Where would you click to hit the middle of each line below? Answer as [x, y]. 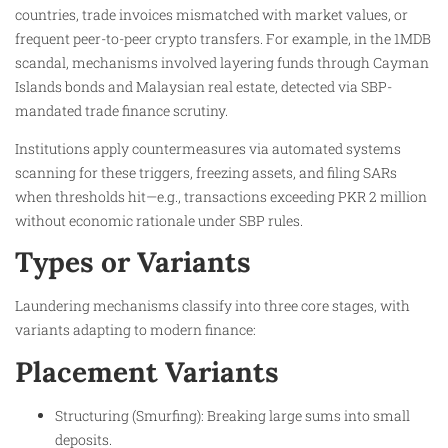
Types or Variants [133, 262]
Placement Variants [147, 371]
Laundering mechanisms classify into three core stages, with [212, 306]
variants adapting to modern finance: [135, 330]
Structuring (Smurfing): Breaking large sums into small [232, 415]
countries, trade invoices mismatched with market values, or [211, 14]
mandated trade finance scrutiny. [121, 110]
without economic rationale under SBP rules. [159, 220]
